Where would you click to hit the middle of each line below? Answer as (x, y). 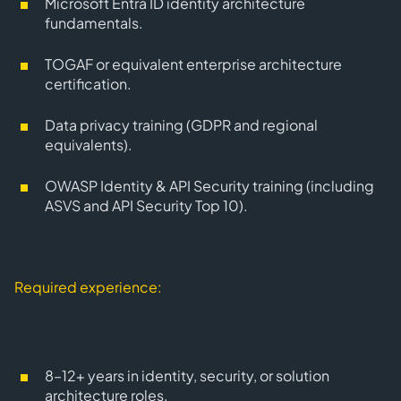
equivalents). (89, 145)
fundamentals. (94, 23)
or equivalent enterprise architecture (218, 64)
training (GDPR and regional (224, 125)
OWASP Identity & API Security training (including (209, 186)
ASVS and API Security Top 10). (146, 205)
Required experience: (88, 287)
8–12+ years (85, 375)
